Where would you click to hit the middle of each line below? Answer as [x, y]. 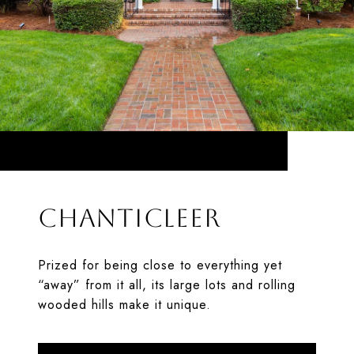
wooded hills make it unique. [124, 305]
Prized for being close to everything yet [160, 265]
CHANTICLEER [130, 218]
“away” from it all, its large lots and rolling [167, 285]
